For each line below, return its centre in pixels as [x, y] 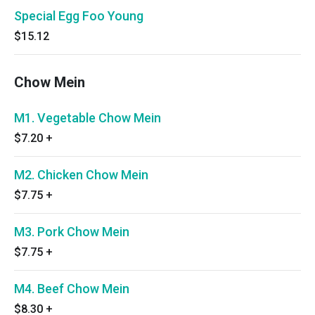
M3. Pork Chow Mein [72, 232]
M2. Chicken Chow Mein [81, 175]
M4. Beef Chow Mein [72, 289]
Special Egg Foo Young [79, 16]
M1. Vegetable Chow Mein [88, 118]
